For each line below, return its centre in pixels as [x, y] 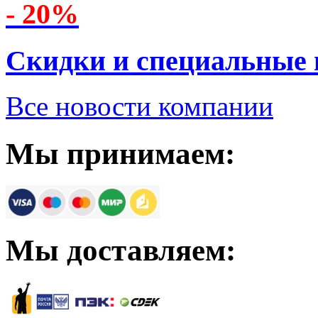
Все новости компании [139, 106]
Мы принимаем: [120, 154]
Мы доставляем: [121, 250]
